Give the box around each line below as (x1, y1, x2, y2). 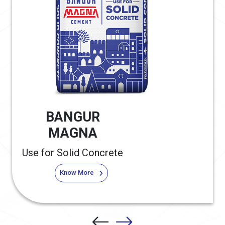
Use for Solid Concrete (22, 147, 123, 159)
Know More (60, 169, 94, 177)
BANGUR (45, 109, 100, 126)
